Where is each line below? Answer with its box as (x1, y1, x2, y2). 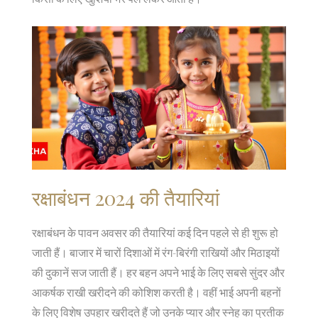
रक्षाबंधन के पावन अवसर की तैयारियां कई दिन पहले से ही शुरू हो (32, 225, 278, 239)
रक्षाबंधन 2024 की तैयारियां (32, 184, 219, 211)
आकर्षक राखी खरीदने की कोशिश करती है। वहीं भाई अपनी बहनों (32, 285, 281, 299)
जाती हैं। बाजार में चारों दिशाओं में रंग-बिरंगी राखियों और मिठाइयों (32, 245, 280, 259)
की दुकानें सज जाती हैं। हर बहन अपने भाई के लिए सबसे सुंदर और (32, 265, 285, 279)
